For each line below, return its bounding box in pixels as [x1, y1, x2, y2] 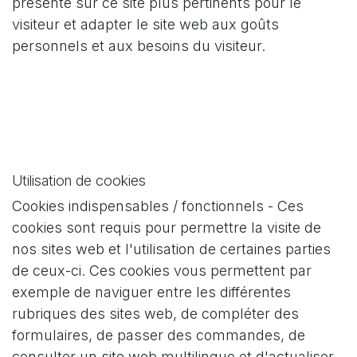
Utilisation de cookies [12, 172, 150, 189]
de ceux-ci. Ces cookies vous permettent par [12, 262, 312, 279]
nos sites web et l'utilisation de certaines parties [12, 241, 331, 257]
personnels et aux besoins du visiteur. [12, 37, 265, 54]
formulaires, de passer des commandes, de [12, 327, 305, 343]
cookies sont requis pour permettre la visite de [12, 219, 321, 236]
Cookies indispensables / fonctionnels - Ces [12, 198, 304, 214]
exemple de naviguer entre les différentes [12, 284, 291, 300]
